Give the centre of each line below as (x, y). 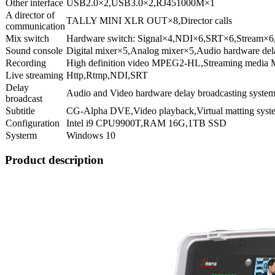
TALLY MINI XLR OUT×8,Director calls (149, 21)
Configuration (33, 123)
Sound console (34, 51)
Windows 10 (91, 136)
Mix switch (27, 39)
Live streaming (34, 76)
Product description (54, 160)
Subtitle (20, 111)
